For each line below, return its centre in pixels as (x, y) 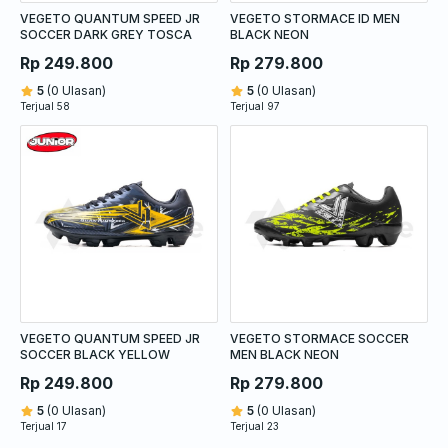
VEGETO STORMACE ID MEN (315, 18)
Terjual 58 (45, 105)
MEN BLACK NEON (284, 354)
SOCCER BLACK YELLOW (95, 354)
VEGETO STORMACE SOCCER (319, 338)
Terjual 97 (255, 105)
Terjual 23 (254, 425)
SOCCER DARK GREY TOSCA (106, 34)
